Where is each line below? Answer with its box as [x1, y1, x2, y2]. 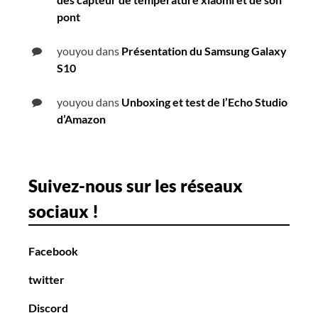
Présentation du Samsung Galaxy [121, 44, 287, 58]
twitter [28, 273, 65, 287]
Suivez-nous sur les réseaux [28, 175, 243, 197]
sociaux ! [28, 201, 99, 222]
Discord [28, 301, 68, 315]
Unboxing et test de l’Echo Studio [121, 95, 287, 109]
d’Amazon [57, 112, 106, 126]
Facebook [28, 244, 78, 258]
